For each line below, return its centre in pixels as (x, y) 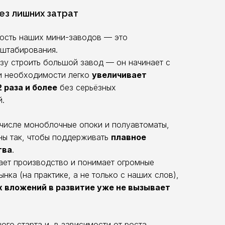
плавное (129, 137)
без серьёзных (87, 87)
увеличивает (119, 75)
